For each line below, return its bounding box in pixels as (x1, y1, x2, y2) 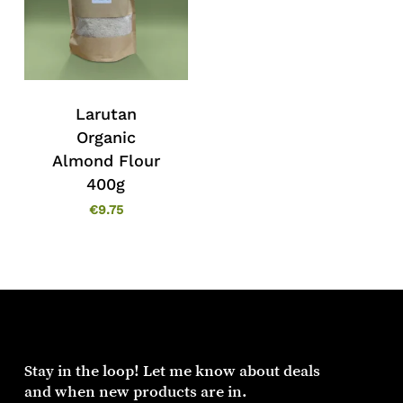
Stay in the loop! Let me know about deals (23, 362, 320, 379)
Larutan (75, 103, 137, 123)
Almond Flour (51, 150, 160, 170)
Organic (76, 127, 136, 147)
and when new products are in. (23, 382, 246, 399)
